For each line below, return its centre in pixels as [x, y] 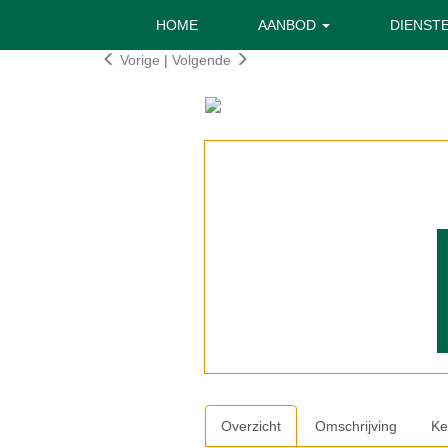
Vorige [138, 60]
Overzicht [250, 426]
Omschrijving [355, 426]
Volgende [203, 60]
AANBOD [288, 25]
